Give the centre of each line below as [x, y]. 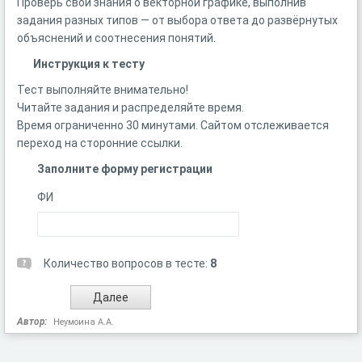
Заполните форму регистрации [125, 169]
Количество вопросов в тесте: [127, 263]
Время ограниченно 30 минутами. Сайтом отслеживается [173, 125]
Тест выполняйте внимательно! [104, 90]
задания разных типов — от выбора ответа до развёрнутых [177, 20]
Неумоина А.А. [84, 322]
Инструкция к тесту [89, 64]
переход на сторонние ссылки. [101, 143]
